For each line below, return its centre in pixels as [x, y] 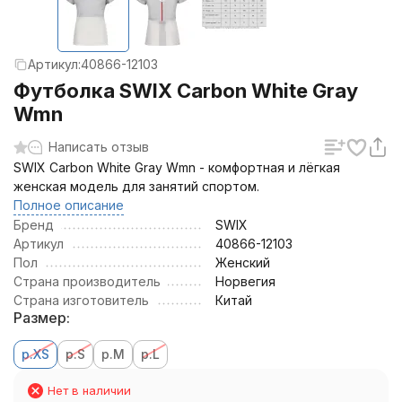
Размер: [42, 318]
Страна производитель [87, 281]
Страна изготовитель [81, 300]
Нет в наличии [89, 390]
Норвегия [245, 281]
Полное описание [69, 205]
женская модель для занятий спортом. [136, 186]
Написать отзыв [99, 147]
